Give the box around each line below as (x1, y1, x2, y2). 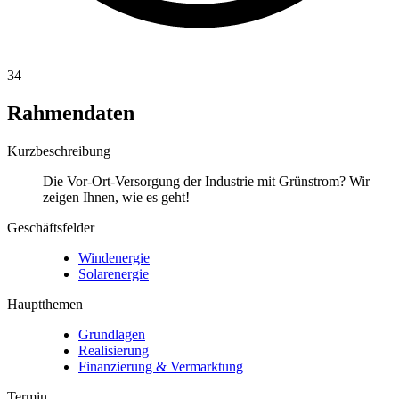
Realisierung (78, 342, 149, 358)
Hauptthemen (7, 296, 83, 312)
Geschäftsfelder (7, 219, 94, 235)
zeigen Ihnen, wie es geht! (43, 189, 190, 205)
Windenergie (78, 249, 150, 265)
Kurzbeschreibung (7, 142, 110, 159)
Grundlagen (78, 326, 145, 342)
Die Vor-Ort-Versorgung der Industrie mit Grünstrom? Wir (43, 173, 370, 189)
